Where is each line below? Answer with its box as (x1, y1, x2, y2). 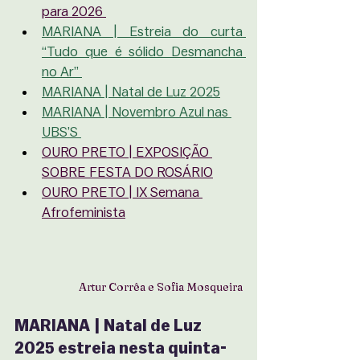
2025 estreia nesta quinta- (14, 341, 227, 357)
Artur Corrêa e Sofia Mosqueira (79, 280, 243, 294)
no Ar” (42, 65, 82, 79)
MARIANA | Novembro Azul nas (42, 105, 231, 119)
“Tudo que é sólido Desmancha (42, 45, 243, 59)
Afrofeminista (42, 206, 125, 219)
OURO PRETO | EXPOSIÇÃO (42, 145, 212, 159)
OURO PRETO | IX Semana (42, 186, 202, 199)
